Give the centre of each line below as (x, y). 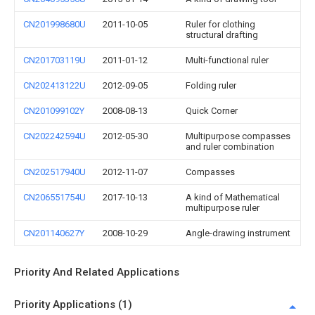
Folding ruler (211, 85)
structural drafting (222, 35)
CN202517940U (54, 172)
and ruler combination (230, 147)
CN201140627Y (54, 233)
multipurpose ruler (223, 208)
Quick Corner (212, 111)
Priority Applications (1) (73, 304)
